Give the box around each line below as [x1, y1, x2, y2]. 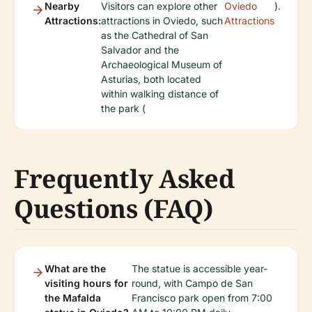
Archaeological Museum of [101, 58, 222, 70]
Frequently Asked [14, 161, 235, 196]
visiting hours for [45, 276, 128, 289]
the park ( [101, 102, 146, 114]
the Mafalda [45, 291, 101, 304]
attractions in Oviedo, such [101, 14, 223, 26]
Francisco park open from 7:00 [131, 291, 272, 304]
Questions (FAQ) [14, 191, 213, 226]
